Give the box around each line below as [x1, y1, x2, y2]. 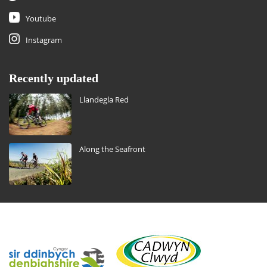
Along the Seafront [79, 144, 145, 155]
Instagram [26, 35, 62, 46]
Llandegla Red [79, 94, 129, 105]
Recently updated [9, 72, 98, 85]
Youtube [26, 13, 56, 24]
